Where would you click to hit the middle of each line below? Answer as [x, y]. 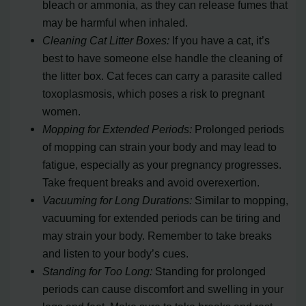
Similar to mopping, [240, 200]
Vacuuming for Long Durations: [117, 200]
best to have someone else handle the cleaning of [163, 58]
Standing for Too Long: [98, 272]
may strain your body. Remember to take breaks [157, 236]
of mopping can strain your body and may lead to [160, 147]
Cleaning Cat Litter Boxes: [106, 41]
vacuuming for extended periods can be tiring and [162, 218]
